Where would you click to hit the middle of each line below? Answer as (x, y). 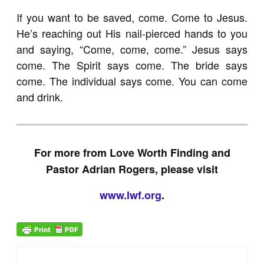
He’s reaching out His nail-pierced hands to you (132, 33)
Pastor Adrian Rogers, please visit (132, 169)
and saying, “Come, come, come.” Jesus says (132, 49)
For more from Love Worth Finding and (132, 153)
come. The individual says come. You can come (132, 81)
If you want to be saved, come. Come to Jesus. (132, 17)
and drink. (40, 97)
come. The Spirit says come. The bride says (132, 65)
